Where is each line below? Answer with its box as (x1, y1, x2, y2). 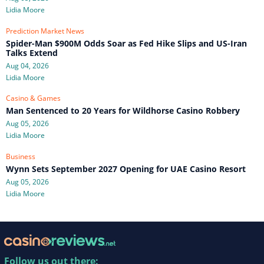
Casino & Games (6, 93, 61, 104)
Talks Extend (6, 47, 58, 58)
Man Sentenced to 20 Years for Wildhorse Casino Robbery (6, 105, 240, 117)
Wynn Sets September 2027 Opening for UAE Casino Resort (6, 163, 246, 174)
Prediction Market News (6, 25, 84, 36)
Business (6, 151, 35, 161)
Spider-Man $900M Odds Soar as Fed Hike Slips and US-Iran (6, 37, 247, 49)
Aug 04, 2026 (6, 60, 49, 71)
